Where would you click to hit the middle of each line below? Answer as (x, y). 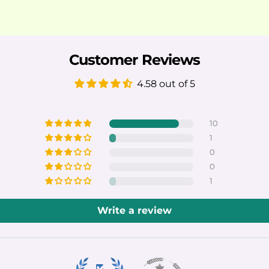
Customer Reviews (134, 59)
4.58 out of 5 (166, 83)
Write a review (134, 210)
